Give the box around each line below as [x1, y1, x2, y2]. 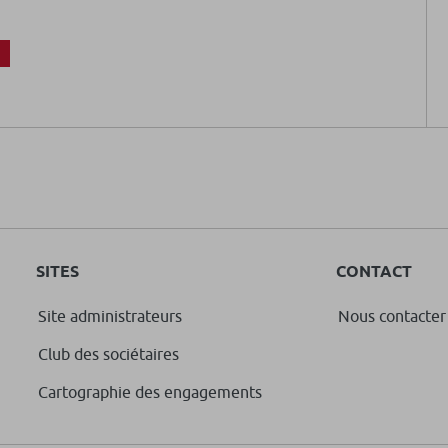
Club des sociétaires [38, 345, 179, 364]
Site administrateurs [38, 307, 182, 326]
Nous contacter [338, 307, 446, 326]
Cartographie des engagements [38, 383, 262, 402]
